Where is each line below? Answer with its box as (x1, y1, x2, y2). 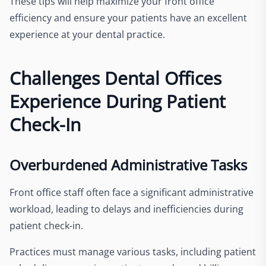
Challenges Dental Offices (9, 66, 221, 90)
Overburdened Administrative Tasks (9, 155, 247, 175)
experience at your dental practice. (9, 28, 165, 41)
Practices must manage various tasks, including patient (9, 245, 256, 258)
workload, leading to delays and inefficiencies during (9, 202, 243, 216)
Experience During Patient (9, 89, 226, 113)
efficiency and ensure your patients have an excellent (9, 11, 247, 24)
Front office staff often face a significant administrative (9, 186, 254, 199)
